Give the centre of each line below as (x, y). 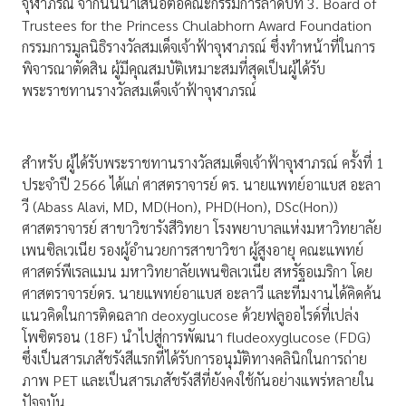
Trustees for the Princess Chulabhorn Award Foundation (197, 25)
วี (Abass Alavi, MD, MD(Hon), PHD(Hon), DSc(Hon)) (180, 207)
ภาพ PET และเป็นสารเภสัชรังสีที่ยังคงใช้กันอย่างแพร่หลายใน (198, 381)
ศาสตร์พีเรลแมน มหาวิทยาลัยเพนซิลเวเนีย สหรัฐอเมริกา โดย (197, 272)
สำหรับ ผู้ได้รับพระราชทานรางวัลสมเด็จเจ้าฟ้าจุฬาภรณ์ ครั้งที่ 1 (203, 163)
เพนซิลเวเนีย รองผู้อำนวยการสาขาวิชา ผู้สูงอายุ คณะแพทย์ (193, 250)
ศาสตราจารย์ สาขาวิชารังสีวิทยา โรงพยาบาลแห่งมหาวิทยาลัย (202, 228)
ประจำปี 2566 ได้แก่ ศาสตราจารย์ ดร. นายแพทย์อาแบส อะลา (201, 185)
